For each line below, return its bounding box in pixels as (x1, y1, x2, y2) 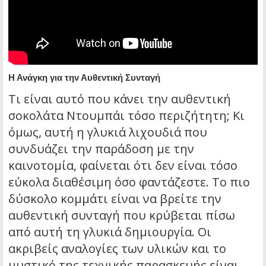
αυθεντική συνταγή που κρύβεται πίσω (8, 207, 235, 224)
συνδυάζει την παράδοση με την (8, 141, 194, 157)
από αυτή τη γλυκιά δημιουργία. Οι (8, 224, 211, 240)
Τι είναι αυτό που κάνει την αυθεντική (8, 91, 231, 107)
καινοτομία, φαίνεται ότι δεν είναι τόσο (8, 157, 237, 174)
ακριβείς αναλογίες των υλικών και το (8, 240, 226, 257)
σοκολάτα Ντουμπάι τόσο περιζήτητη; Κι (8, 107, 245, 124)
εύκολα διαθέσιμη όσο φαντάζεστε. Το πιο (8, 174, 250, 191)
